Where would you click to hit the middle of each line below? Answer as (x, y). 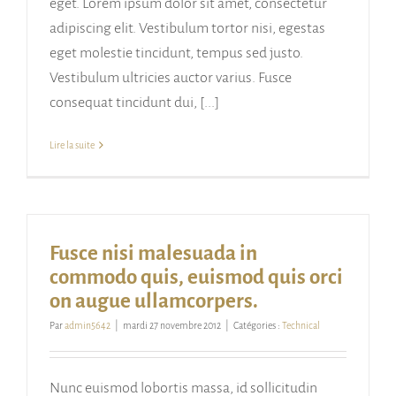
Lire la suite (72, 145)
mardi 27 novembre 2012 (172, 326)
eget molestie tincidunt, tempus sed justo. (176, 53)
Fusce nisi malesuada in (153, 254)
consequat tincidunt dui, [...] (134, 103)
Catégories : (258, 326)
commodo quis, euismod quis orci (196, 278)
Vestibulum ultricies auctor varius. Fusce (171, 78)
